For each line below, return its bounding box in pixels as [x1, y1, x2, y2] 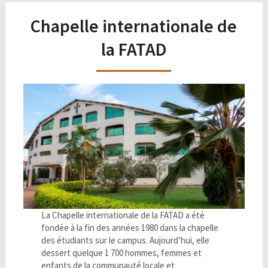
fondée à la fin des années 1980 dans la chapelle [41, 222, 218, 234]
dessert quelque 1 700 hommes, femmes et [41, 247, 202, 259]
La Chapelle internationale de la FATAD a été [41, 209, 205, 221]
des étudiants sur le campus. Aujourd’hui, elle [41, 234, 209, 246]
